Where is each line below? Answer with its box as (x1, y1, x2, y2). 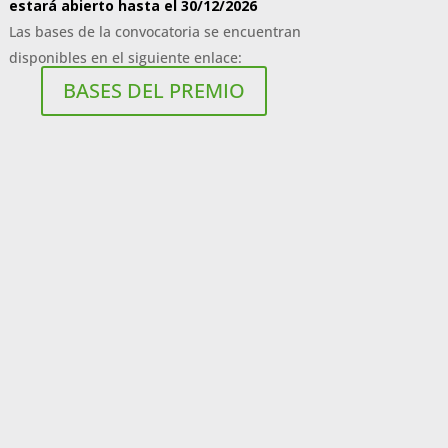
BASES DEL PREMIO (63, 77, 246, 105)
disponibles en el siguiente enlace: (8, 47, 242, 67)
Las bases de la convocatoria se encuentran (8, 21, 301, 41)
